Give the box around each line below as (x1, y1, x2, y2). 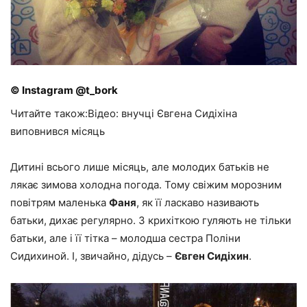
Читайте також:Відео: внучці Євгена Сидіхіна (10, 106, 237, 120)
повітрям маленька (10, 195, 109, 209)
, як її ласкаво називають (136, 195, 259, 209)
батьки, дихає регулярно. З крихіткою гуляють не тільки (10, 213, 291, 227)
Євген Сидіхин (175, 249, 249, 262)
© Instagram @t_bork (10, 83, 118, 97)
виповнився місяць (10, 124, 105, 138)
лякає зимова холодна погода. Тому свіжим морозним (10, 177, 282, 191)
